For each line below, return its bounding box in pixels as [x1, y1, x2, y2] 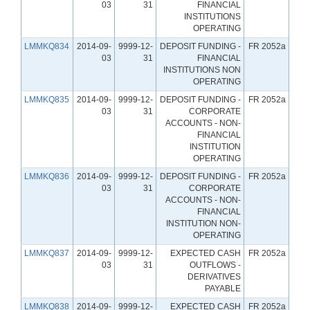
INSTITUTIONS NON [163, 64, 241, 75]
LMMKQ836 [24, 171, 69, 181]
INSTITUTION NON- [166, 218, 241, 228]
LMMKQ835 [24, 94, 69, 104]
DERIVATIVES [188, 271, 241, 282]
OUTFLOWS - [190, 259, 241, 270]
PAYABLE [205, 283, 241, 293]
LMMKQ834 [24, 41, 69, 51]
